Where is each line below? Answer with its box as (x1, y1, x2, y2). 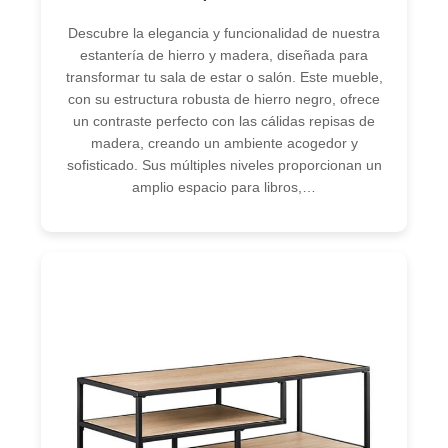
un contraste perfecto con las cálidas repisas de (73, 113, 375, 130)
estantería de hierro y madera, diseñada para (80, 47, 368, 64)
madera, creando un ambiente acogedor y (90, 135, 358, 152)
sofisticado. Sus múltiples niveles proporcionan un (66, 157, 382, 174)
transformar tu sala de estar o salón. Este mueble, (65, 69, 383, 86)
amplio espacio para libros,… (132, 179, 316, 196)
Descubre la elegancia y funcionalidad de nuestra (68, 25, 380, 42)
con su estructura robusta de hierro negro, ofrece (68, 91, 380, 108)
